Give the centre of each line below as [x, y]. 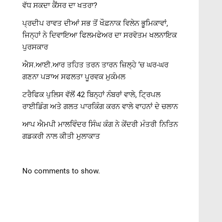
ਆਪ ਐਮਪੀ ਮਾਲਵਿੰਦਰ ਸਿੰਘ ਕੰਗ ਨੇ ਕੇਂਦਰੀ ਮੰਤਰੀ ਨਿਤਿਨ [100, 124]
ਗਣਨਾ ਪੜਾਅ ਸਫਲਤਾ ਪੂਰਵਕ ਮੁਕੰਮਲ [74, 77]
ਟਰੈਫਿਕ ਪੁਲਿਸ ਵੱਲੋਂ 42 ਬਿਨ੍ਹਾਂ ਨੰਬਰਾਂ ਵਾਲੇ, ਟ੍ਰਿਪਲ [92, 94]
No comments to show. [61, 171]
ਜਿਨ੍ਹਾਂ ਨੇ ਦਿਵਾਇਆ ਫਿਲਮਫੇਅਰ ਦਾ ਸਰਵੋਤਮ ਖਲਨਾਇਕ [100, 35]
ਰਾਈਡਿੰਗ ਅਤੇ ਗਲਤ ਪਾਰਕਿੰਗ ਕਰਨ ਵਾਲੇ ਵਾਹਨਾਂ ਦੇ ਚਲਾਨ [100, 106]
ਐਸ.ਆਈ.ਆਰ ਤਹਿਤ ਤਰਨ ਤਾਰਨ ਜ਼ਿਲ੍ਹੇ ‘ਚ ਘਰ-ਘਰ [96, 65]
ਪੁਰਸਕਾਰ [35, 47]
